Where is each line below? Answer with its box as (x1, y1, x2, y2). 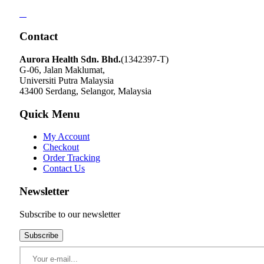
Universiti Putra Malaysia (19, 75, 114, 85)
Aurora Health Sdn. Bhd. (19, 54, 121, 64)
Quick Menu (19, 107, 80, 120)
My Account (43, 131, 90, 142)
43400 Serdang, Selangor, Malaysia (19, 85, 151, 96)
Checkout (43, 142, 79, 153)
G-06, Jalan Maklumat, (19, 64, 105, 75)
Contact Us (43, 163, 85, 174)
